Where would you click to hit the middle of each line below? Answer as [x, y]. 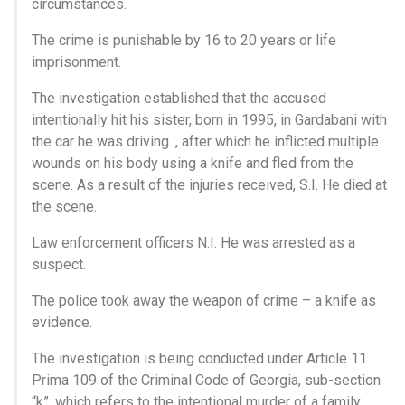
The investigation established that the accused [179, 98]
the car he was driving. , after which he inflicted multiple [205, 141]
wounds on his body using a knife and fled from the [193, 163]
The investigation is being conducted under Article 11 [199, 358]
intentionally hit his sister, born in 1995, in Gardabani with [209, 119]
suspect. [59, 264]
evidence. [62, 322]
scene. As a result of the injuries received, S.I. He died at [209, 184]
